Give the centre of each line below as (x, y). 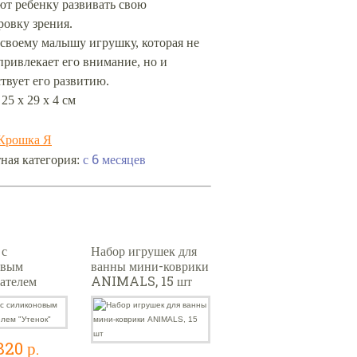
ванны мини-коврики (150, 266)
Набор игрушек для (144, 251)
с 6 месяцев (114, 159)
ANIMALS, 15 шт (141, 281)
